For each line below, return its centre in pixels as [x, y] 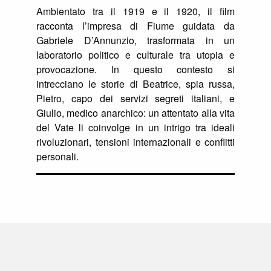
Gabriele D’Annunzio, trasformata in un [135, 41]
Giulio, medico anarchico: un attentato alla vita [135, 113]
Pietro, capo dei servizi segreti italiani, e [135, 99]
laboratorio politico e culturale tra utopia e [135, 55]
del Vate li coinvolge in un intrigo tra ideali [135, 128]
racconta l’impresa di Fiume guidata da [135, 26]
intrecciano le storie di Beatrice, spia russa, [135, 84]
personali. [57, 157]
